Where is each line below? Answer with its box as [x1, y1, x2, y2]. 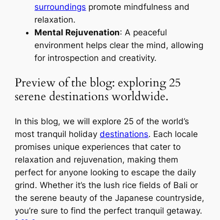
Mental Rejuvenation [34, 27, 120, 38]
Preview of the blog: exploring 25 [15, 75, 181, 91]
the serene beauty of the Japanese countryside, [15, 193, 205, 203]
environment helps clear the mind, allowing [34, 40, 204, 51]
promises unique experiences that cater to [15, 142, 181, 152]
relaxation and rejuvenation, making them [15, 155, 179, 165]
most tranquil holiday [15, 129, 100, 139]
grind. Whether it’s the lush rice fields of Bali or [15, 180, 198, 191]
